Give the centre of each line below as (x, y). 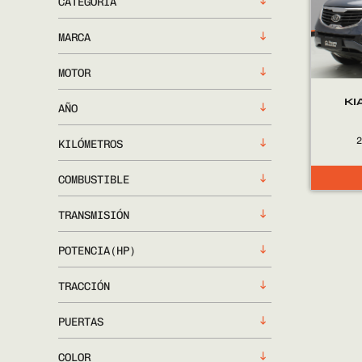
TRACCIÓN (84, 286)
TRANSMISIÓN (94, 215)
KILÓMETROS (90, 144)
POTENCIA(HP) (97, 251)
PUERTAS (81, 322)
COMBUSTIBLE (94, 180)
